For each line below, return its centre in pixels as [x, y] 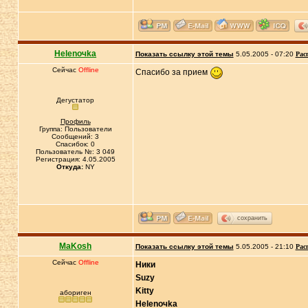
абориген [75, 293]
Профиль [75, 121]
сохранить [252, 218]
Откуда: [69, 167]
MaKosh [76, 246]
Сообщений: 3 [76, 136]
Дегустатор [76, 100]
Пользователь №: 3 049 [76, 152]
